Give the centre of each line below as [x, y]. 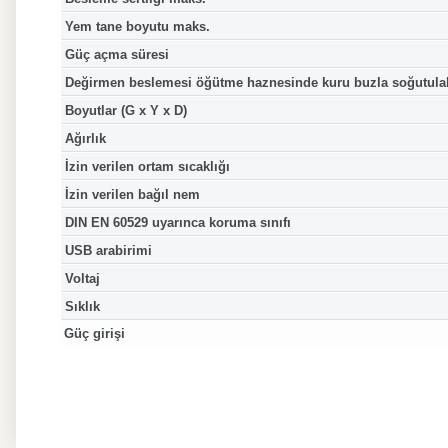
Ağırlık [85, 138]
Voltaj [82, 278]
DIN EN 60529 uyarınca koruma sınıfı [177, 222]
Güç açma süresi [116, 54]
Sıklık [82, 306]
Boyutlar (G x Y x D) [125, 110]
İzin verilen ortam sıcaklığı [147, 166]
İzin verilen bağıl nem [132, 194]
